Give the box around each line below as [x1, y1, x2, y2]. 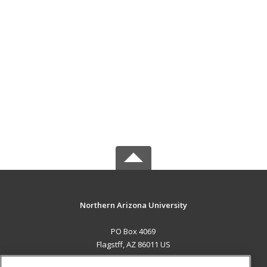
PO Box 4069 [111, 226, 156, 237]
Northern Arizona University [79, 200, 187, 210]
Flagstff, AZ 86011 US [96, 239, 170, 250]
